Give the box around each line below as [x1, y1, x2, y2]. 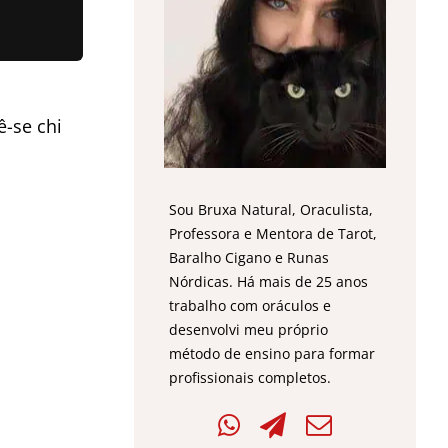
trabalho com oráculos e [169, 296, 332, 316]
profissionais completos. [169, 368, 332, 388]
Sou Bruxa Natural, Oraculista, [169, 200, 374, 220]
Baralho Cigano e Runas [169, 248, 330, 268]
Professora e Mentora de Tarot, [169, 224, 378, 244]
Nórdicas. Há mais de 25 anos [169, 272, 369, 292]
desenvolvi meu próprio [169, 320, 329, 340]
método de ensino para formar [169, 344, 376, 364]
